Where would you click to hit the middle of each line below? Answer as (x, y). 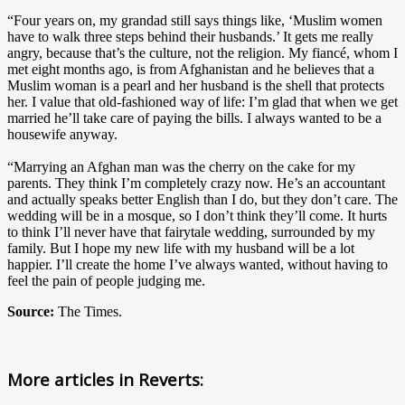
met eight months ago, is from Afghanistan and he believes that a (191, 69)
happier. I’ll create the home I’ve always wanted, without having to (198, 264)
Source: (31, 311)
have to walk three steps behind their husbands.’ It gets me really (190, 36)
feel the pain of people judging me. (106, 280)
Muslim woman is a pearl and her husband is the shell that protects (196, 85)
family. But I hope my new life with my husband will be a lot (181, 248)
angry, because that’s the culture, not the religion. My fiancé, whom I (202, 52)
